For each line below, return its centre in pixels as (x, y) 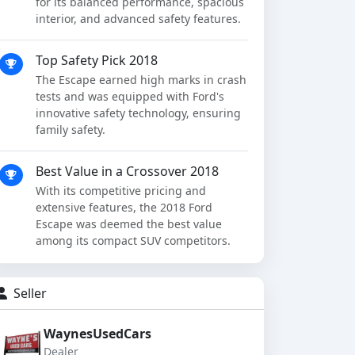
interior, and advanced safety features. (138, 18)
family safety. (71, 129)
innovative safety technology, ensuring (138, 113)
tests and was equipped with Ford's (130, 96)
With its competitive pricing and (121, 190)
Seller (29, 293)
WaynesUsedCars (97, 333)
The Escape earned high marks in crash (141, 79)
